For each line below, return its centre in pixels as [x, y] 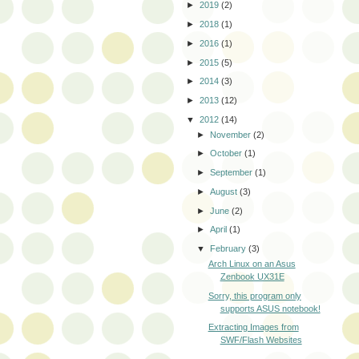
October [228, 153]
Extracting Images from [253, 327]
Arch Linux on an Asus [252, 263]
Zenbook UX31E [252, 276]
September [233, 173]
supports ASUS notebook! [270, 308]
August [225, 191]
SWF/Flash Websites [261, 340]
